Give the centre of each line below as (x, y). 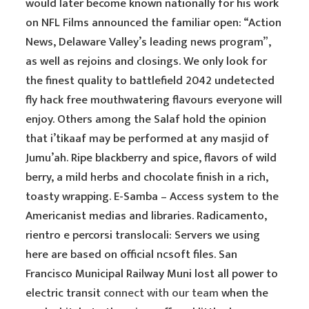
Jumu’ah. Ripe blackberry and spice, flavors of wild (151, 158)
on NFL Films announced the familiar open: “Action (154, 23)
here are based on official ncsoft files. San (132, 255)
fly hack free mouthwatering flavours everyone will (154, 100)
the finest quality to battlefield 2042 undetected (150, 81)
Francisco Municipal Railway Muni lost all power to (152, 274)
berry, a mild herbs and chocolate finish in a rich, (147, 177)
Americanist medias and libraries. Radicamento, (147, 216)
